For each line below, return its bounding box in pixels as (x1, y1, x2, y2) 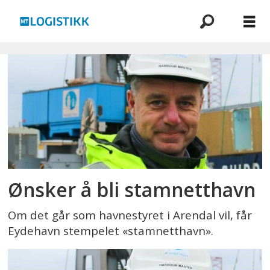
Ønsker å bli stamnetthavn (8, 176, 256, 202)
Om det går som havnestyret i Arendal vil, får (8, 207, 253, 223)
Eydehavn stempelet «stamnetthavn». (8, 222, 214, 239)
